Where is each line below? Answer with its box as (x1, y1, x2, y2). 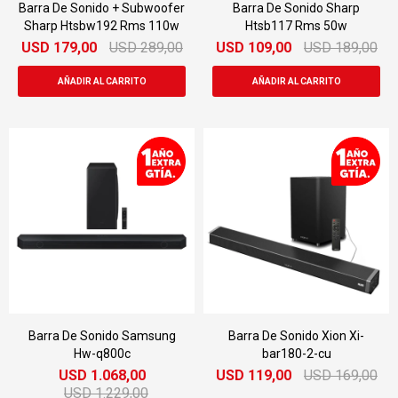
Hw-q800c (73, 346, 131, 361)
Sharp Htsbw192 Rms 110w (24, 19, 179, 33)
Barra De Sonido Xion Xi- (228, 329, 364, 343)
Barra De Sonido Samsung (28, 329, 176, 343)
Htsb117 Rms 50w (245, 19, 347, 33)
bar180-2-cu (261, 346, 331, 361)
